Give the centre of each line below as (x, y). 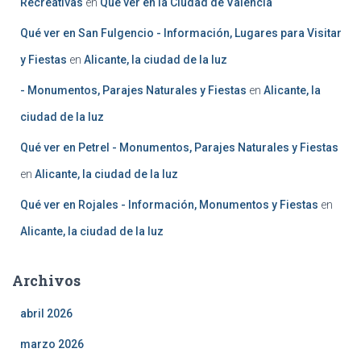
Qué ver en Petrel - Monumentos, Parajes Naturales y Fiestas (179, 147)
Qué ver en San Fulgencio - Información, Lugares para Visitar (181, 33)
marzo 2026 (52, 344)
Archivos (46, 280)
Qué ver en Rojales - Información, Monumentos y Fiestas (169, 204)
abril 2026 (46, 313)
